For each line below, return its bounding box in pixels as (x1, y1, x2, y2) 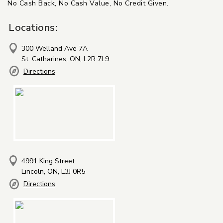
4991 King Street (21, 156, 75, 166)
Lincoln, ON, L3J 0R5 (21, 167, 85, 177)
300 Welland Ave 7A (21, 43, 88, 53)
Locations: (8, 20, 57, 34)
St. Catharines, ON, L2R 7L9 (21, 54, 109, 64)
